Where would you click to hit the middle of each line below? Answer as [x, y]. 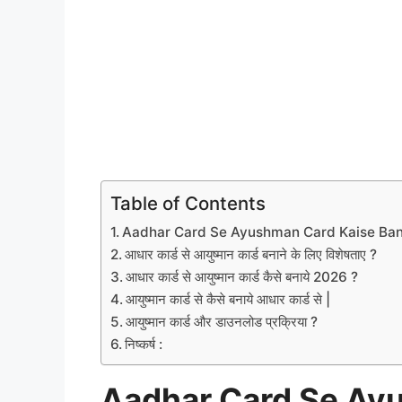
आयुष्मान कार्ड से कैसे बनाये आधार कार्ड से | [228, 299]
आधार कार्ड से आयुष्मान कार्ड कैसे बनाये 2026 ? [242, 277]
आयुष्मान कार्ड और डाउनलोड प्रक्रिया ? [222, 322]
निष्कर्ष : [144, 344]
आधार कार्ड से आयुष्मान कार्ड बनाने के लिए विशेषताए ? [251, 254]
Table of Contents [188, 203]
